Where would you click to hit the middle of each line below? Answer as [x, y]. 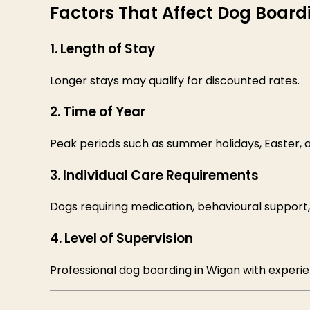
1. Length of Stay [102, 48]
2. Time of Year [98, 112]
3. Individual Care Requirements [154, 175]
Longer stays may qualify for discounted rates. [175, 80]
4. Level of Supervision [121, 239]
